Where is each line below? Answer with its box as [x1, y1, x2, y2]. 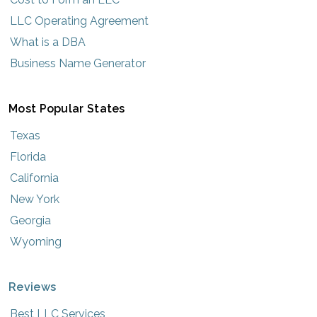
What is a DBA [10, 35, 86, 49]
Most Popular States [8, 101, 125, 115]
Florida [10, 149, 46, 163]
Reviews [8, 279, 57, 294]
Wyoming [10, 234, 62, 248]
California [10, 171, 59, 185]
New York [10, 192, 59, 206]
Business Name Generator [10, 56, 146, 70]
